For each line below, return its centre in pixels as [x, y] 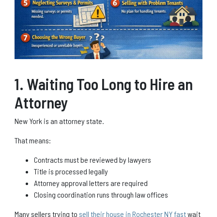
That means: [33, 140]
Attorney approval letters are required [91, 183]
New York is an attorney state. [59, 121]
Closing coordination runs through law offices [101, 194]
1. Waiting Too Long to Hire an [104, 84]
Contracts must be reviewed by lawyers [93, 159]
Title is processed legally [71, 171]
